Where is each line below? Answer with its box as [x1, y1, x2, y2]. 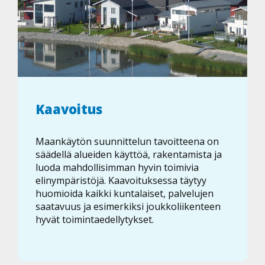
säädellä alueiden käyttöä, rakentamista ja [35, 148, 222, 161]
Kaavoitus [35, 100, 102, 118]
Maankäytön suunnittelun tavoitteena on [35, 135, 219, 148]
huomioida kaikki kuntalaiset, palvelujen [35, 187, 214, 200]
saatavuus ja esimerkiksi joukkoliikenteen [35, 200, 221, 213]
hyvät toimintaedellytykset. [35, 213, 154, 226]
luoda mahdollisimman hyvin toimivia [35, 161, 199, 174]
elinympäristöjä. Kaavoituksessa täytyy [35, 174, 206, 187]
